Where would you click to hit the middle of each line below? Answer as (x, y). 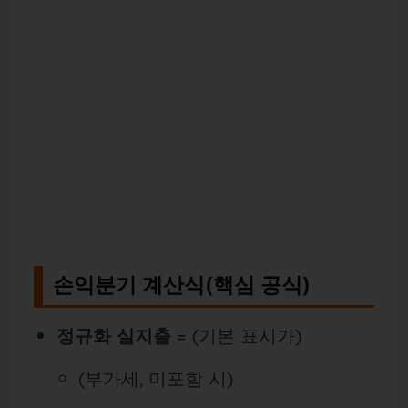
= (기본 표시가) (236, 335)
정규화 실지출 (113, 335)
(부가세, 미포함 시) (156, 378)
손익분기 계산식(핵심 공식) (182, 286)
